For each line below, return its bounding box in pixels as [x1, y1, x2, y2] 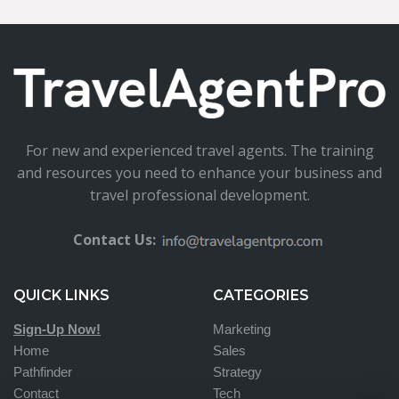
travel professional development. [89, 184, 310, 205]
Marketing [213, 321, 271, 337]
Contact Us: [73, 229, 156, 249]
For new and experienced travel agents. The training [25, 140, 374, 160]
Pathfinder [13, 363, 72, 379]
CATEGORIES [213, 286, 309, 304]
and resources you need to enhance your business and [17, 162, 382, 183]
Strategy [213, 363, 262, 379]
